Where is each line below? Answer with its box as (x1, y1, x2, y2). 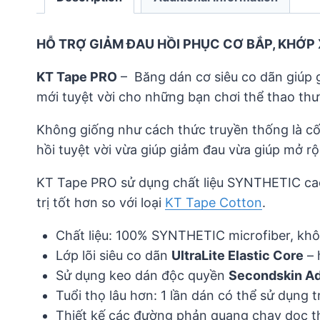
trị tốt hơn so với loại (36, 195, 165, 211)
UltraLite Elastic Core (171, 248, 304, 264)
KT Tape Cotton (165, 195, 262, 211)
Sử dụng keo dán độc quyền (56, 268, 229, 284)
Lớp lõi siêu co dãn (56, 248, 171, 264)
